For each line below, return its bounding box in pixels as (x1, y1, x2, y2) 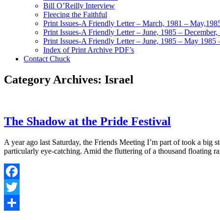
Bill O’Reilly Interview (43, 1, 115, 10)
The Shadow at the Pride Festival (4, 114, 171, 128)
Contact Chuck (24, 55, 70, 63)
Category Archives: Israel (4, 73, 134, 86)
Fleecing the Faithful (43, 10, 107, 19)
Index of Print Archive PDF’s (43, 46, 134, 54)
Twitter (4, 198, 26, 207)
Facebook (4, 182, 34, 191)
